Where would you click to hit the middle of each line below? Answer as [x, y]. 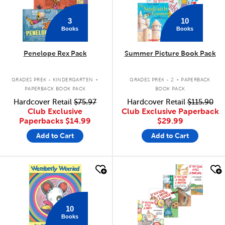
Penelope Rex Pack [55, 53]
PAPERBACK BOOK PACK [55, 89]
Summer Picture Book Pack [170, 53]
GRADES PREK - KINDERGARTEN [52, 80]
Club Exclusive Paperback [170, 111]
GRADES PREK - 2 [152, 80]
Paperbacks [42, 121]
